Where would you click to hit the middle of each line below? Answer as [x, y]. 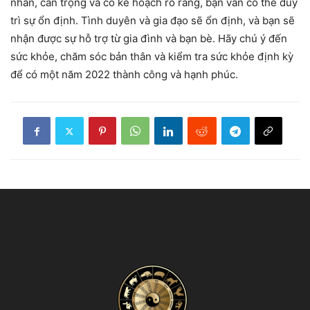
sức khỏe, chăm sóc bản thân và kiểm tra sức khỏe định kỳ [152, 57]
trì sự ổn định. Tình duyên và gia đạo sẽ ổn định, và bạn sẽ [153, 21]
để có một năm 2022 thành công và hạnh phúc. [124, 75]
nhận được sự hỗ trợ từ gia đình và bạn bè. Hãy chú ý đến [149, 39]
